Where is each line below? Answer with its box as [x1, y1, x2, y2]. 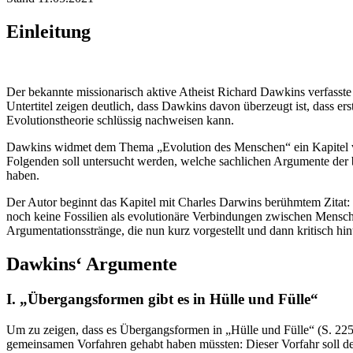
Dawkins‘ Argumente [6, 254, 177, 275]
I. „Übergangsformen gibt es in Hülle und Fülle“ [6, 290, 318, 307]
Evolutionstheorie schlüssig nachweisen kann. [6, 113, 234, 128]
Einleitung [6, 21, 91, 43]
